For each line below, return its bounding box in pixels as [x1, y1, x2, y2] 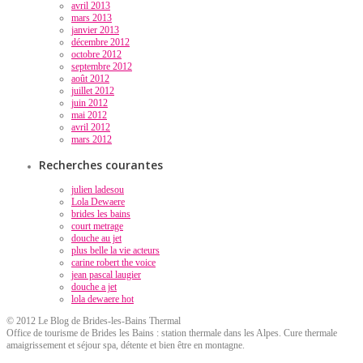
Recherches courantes [39, 156, 163, 173]
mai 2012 [71, 109, 107, 121]
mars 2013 [71, 11, 112, 23]
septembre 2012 [71, 60, 132, 72]
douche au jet [71, 232, 122, 244]
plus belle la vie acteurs [71, 244, 160, 256]
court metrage [71, 220, 123, 232]
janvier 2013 [71, 23, 119, 36]
